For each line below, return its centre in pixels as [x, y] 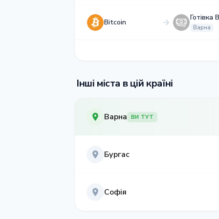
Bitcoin [115, 22]
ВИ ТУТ [142, 117]
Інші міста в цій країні [125, 83]
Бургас [117, 154]
